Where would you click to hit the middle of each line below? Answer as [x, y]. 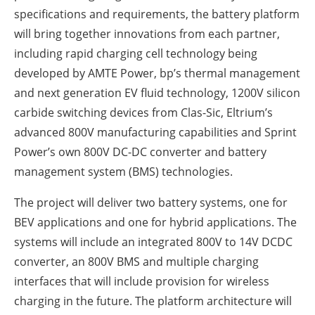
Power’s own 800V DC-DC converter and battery [140, 152]
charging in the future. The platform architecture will [153, 301]
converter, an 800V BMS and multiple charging [136, 261]
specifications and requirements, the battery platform [157, 14]
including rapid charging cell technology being [136, 53]
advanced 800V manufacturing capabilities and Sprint [155, 132]
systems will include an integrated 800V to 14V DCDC [153, 242]
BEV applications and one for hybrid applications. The [155, 222]
